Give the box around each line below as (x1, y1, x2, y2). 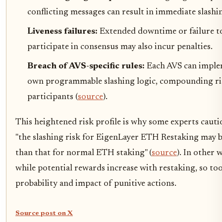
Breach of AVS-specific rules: (27, 62, 147, 71)
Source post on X (15, 210, 73, 217)
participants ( (27, 93, 78, 102)
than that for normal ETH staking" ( (15, 149, 152, 158)
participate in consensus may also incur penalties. (27, 43, 213, 52)
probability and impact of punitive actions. (15, 179, 176, 188)
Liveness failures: (27, 27, 100, 36)
